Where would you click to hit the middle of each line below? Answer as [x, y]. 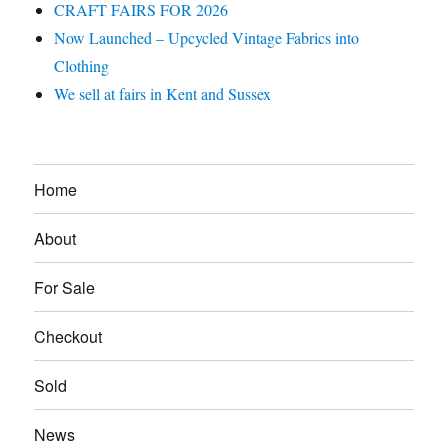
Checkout [68, 336]
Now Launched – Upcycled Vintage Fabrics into [207, 38]
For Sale [65, 287]
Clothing [82, 66]
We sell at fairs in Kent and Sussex [163, 94]
